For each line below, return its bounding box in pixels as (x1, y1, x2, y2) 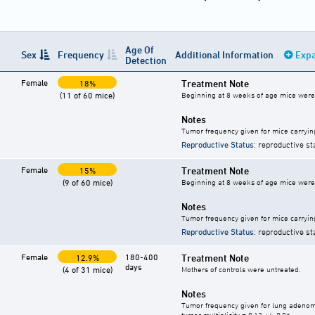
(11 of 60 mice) (60, 90, 115, 101)
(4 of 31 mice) (62, 264, 112, 275)
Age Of (125, 44, 154, 56)
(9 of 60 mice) (62, 177, 112, 188)
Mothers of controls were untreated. (181, 264, 300, 274)
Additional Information (175, 49, 276, 61)
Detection (125, 54, 167, 67)
